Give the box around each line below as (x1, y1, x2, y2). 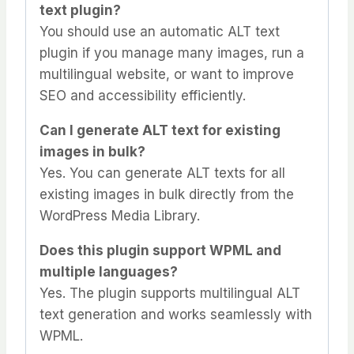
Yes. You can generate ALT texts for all (40, 165, 285, 182)
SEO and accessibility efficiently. (40, 88, 246, 104)
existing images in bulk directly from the (40, 186, 294, 203)
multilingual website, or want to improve (40, 66, 294, 83)
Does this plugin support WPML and (40, 243, 281, 259)
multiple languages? (40, 264, 178, 281)
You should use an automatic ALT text (40, 24, 280, 40)
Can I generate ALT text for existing (40, 122, 281, 139)
